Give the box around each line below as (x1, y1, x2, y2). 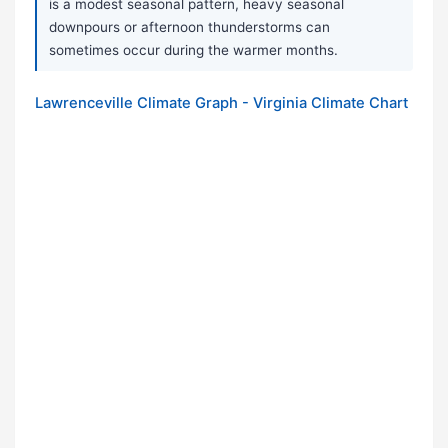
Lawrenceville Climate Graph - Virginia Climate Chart (35, 94, 408, 113)
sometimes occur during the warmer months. (49, 42, 338, 59)
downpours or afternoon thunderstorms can (49, 19, 330, 36)
